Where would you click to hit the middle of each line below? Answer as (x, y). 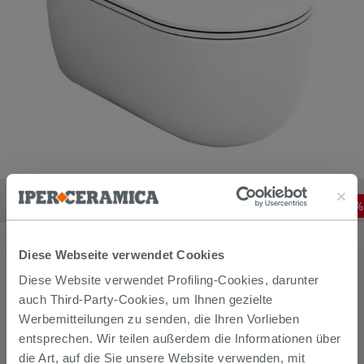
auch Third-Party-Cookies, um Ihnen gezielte (146, 299)
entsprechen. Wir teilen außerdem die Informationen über (180, 338)
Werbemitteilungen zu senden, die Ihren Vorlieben (159, 319)
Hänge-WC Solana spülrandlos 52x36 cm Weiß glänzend (156, 186)
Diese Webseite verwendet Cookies (121, 254)
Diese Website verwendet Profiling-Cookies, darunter (169, 280)
